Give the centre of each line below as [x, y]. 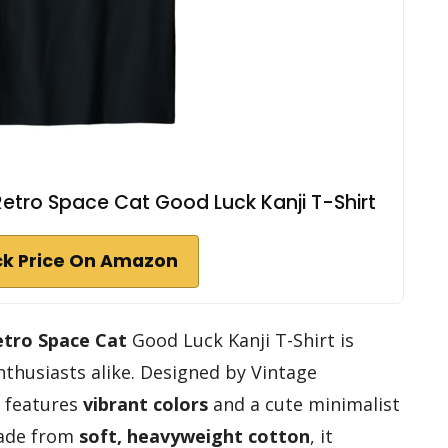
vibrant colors [145, 403]
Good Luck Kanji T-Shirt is [240, 339]
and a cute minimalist [304, 403]
